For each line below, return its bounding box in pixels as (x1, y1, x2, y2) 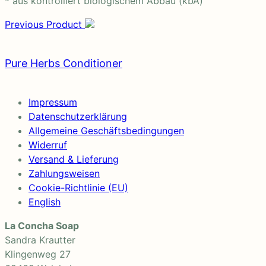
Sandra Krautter (5, 233, 75, 246)
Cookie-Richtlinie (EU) (28, 181, 128, 194)
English (28, 195, 61, 208)
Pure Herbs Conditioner (5, 56, 122, 69)
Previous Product (5, 18, 85, 31)
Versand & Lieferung (28, 153, 119, 165)
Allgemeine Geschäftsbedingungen (28, 124, 184, 137)
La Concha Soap (5, 219, 79, 232)
